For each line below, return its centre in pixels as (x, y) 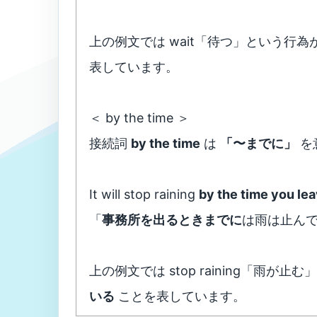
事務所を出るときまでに (172, 220)
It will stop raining (144, 194)
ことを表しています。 (180, 296)
